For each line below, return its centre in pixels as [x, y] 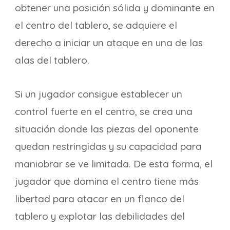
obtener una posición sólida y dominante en [115, 8]
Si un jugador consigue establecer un [99, 94]
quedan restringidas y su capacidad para [108, 146]
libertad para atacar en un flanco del [100, 199]
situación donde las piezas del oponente [107, 129]
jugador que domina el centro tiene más [107, 181]
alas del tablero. [52, 60]
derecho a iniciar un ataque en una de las [109, 43]
